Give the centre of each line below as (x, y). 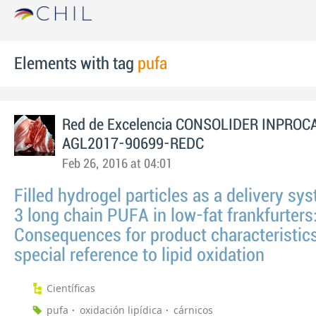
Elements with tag (76, 64)
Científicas (71, 288)
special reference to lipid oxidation (139, 255)
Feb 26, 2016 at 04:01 (117, 164)
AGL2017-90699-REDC (133, 144)
